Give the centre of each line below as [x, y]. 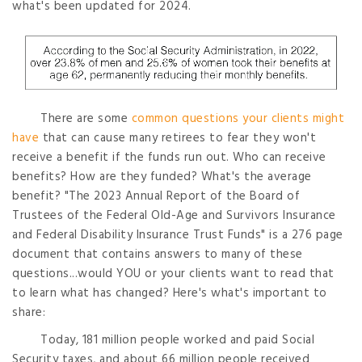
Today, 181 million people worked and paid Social [177, 340]
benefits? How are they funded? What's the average [162, 177]
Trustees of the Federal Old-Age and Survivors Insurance [174, 215]
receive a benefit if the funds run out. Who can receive [169, 157]
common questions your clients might [238, 118]
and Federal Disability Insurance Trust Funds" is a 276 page [178, 235]
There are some [86, 118]
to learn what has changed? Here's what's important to [170, 293]
